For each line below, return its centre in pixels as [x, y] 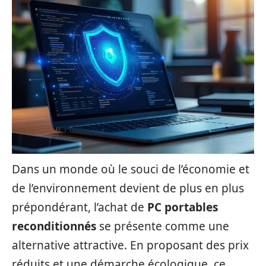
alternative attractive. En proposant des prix [130, 245]
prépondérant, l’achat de [80, 207]
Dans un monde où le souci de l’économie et [131, 169]
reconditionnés [54, 226]
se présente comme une [163, 226]
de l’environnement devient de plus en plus [128, 188]
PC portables [183, 207]
